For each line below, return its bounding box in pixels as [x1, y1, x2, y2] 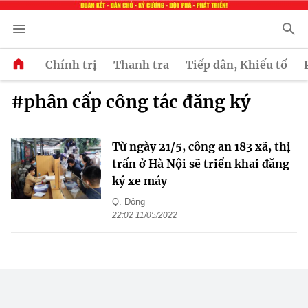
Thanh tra [113, 57, 169, 71]
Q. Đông [112, 197, 145, 208]
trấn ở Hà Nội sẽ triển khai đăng [112, 157, 289, 171]
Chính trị [45, 57, 97, 71]
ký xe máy [112, 174, 167, 188]
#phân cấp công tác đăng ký [11, 91, 250, 113]
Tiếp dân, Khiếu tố [186, 57, 287, 71]
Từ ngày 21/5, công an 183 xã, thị [112, 140, 291, 154]
